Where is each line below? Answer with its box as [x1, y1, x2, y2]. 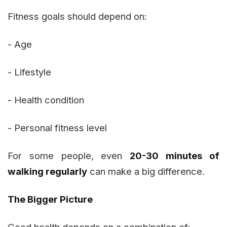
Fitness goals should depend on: [8, 11, 147, 22]
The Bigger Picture [8, 194, 93, 205]
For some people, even [8, 150, 130, 162]
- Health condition [8, 94, 84, 106]
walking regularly [8, 166, 87, 177]
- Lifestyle [8, 66, 51, 78]
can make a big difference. [87, 166, 205, 177]
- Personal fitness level [8, 122, 107, 134]
